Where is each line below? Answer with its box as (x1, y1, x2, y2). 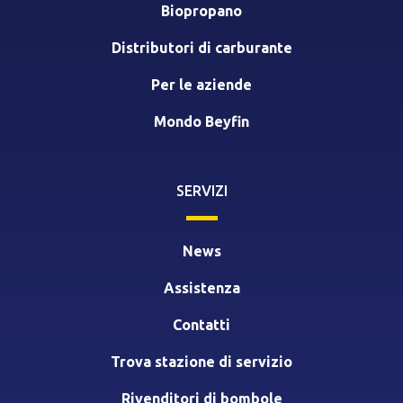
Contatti (173, 316, 230, 333)
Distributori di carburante (111, 39, 292, 56)
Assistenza (163, 279, 240, 296)
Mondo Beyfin (154, 112, 249, 130)
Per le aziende (151, 76, 252, 93)
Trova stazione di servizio (111, 353, 292, 370)
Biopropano (161, 2, 242, 19)
